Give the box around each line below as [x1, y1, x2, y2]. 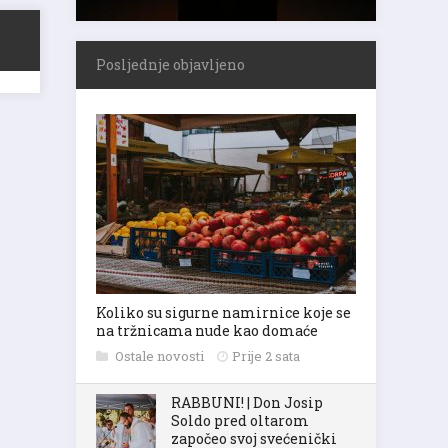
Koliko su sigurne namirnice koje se [96, 303, 351, 322]
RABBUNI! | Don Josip [171, 393, 323, 412]
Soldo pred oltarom [171, 411, 309, 430]
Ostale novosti [115, 347, 207, 365]
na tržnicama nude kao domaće [96, 321, 318, 340]
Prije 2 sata [232, 347, 300, 365]
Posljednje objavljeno [96, 55, 245, 74]
